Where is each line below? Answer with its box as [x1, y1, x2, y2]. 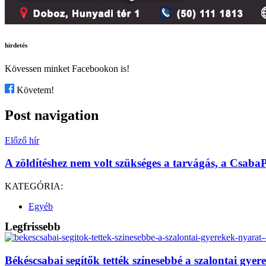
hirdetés [5, 41, 27, 49]
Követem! [14, 84, 54, 95]
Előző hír [5, 135, 39, 145]
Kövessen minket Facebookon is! [5, 63, 129, 74]
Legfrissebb [5, 220, 61, 233]
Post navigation [5, 107, 99, 123]
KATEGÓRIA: [5, 181, 63, 192]
